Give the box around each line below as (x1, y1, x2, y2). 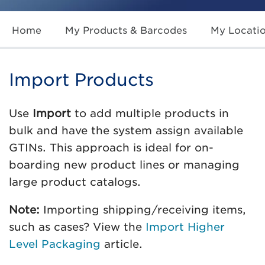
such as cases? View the (9, 220, 146, 233)
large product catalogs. (9, 175, 144, 188)
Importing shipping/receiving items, (40, 203, 246, 216)
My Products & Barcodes (65, 24, 187, 36)
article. (101, 237, 146, 250)
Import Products (9, 69, 154, 90)
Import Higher (146, 220, 225, 233)
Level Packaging (9, 237, 101, 250)
